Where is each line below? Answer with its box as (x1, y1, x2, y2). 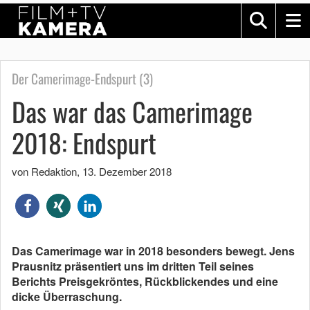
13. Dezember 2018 (82, 164, 172, 179)
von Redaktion (12, 164, 77, 179)
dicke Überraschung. (12, 289, 122, 304)
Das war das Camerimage (12, 92, 253, 131)
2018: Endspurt (12, 123, 156, 162)
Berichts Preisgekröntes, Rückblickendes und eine (12, 273, 278, 289)
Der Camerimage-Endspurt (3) (12, 69, 153, 89)
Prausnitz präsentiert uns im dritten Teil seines (12, 258, 254, 274)
